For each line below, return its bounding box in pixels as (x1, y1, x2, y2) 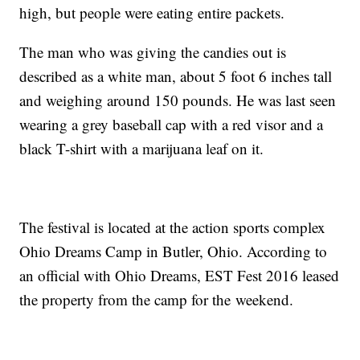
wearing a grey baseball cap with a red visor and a (19, 113, 324, 134)
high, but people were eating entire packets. (19, 2, 290, 22)
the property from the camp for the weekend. (19, 288, 299, 309)
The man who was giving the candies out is (19, 41, 287, 62)
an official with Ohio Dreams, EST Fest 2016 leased (19, 264, 340, 285)
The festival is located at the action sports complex (19, 216, 326, 237)
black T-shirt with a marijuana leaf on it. (19, 137, 264, 158)
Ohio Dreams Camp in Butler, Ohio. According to (19, 240, 328, 261)
